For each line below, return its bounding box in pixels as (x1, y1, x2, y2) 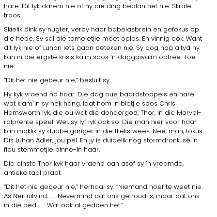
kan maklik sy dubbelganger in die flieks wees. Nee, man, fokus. (4, 126, 203, 136)
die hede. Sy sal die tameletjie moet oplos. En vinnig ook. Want (4, 33, 202, 43)
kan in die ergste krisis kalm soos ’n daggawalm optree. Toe (4, 52, 196, 62)
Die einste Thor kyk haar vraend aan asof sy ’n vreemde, (4, 158, 184, 168)
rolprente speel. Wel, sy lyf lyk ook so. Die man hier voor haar (4, 117, 197, 126)
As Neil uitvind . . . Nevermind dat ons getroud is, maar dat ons (4, 191, 200, 201)
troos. (4, 10, 21, 20)
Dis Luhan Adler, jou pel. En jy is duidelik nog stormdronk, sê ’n (4, 135, 198, 145)
